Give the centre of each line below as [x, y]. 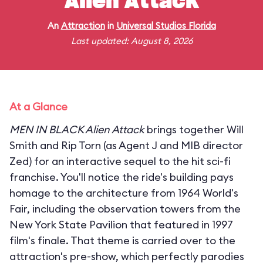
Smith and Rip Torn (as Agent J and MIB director [126, 145]
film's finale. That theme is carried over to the [122, 240]
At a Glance [38, 107]
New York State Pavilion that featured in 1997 [121, 225]
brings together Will [194, 129]
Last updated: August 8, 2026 [131, 41]
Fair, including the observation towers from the [125, 209]
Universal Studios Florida [166, 26]
